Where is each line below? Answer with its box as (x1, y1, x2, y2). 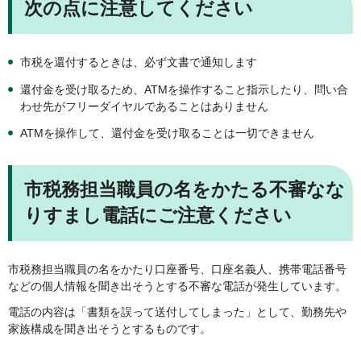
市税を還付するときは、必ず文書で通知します (20, 56, 257, 69)
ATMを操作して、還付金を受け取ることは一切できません (20, 127, 314, 140)
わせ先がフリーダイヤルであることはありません (20, 99, 268, 113)
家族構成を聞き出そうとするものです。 (8, 322, 211, 336)
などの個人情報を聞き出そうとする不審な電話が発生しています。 (8, 280, 346, 293)
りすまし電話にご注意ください (24, 205, 292, 226)
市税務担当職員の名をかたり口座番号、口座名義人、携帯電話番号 (8, 263, 346, 276)
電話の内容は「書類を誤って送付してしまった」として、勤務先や (8, 305, 346, 319)
